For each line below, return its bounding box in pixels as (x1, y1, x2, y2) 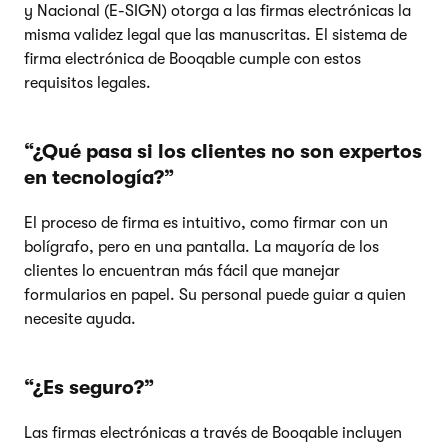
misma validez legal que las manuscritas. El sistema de (24, 25, 407, 44)
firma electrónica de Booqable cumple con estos (24, 49, 361, 68)
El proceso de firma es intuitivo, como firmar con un (24, 213, 388, 232)
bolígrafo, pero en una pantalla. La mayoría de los (24, 237, 379, 256)
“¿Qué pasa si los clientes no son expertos (24, 139, 422, 163)
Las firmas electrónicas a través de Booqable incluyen (24, 423, 402, 442)
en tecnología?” (24, 165, 174, 189)
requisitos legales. (24, 73, 151, 92)
